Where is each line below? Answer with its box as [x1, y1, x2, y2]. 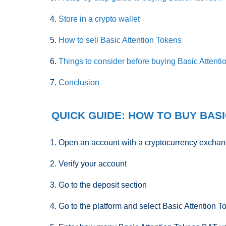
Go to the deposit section [59, 181, 147, 189]
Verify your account [59, 159, 127, 168]
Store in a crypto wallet [59, 15, 140, 23]
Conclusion [59, 78, 99, 87]
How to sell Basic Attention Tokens [59, 36, 182, 44]
